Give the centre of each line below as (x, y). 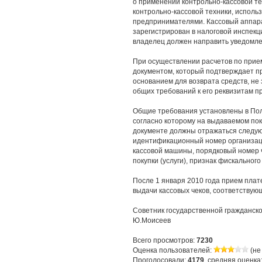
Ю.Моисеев (152, 220)
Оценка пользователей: (173, 250)
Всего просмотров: (165, 240)
